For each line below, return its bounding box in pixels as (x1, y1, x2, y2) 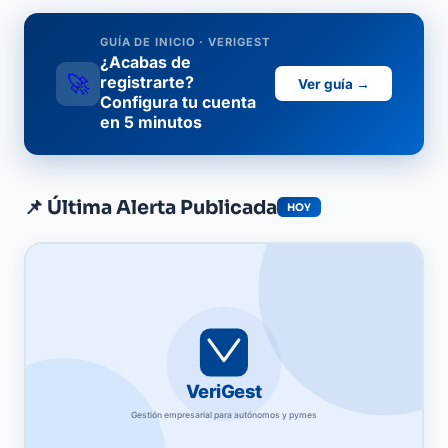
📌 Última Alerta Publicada (24, 194, 277, 220)
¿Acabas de (100, 52, 191, 73)
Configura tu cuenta (100, 92, 256, 113)
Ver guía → (297, 75, 370, 92)
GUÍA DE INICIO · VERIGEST (100, 35, 270, 50)
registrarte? (100, 72, 194, 93)
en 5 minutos (100, 112, 202, 133)
